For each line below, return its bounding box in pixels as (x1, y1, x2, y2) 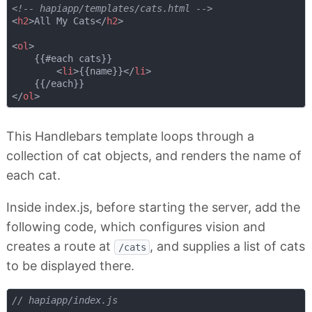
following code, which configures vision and (6, 219, 265, 234)
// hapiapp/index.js (11, 294, 118, 306)
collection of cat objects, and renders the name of (6, 148, 302, 163)
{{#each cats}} (11, 53, 112, 65)
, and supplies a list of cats (150, 238, 305, 253)
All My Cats (33, 15, 95, 27)
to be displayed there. (6, 258, 134, 273)
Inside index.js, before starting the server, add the (6, 199, 300, 214)
